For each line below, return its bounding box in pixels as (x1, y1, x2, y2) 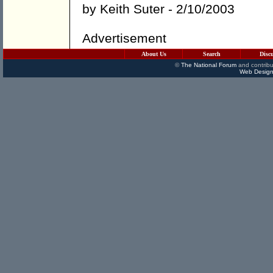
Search (202, 51, 221, 57)
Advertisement (82, 31, 166, 46)
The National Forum (180, 62, 236, 68)
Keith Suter (100, 2, 165, 16)
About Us (141, 51, 166, 57)
